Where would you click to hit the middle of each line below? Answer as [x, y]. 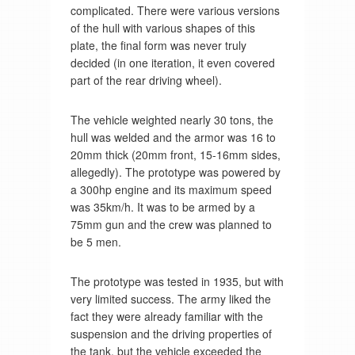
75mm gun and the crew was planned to [171, 225]
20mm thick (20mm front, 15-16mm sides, [175, 155]
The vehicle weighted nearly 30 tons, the [172, 120]
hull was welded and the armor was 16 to [173, 137]
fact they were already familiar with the [166, 317]
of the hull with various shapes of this [162, 28]
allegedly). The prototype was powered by [175, 172]
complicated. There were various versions [175, 11]
